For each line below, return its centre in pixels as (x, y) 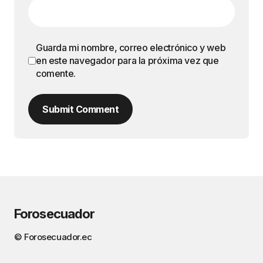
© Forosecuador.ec (53, 237)
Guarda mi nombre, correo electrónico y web (131, 48)
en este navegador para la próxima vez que (127, 61)
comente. (56, 74)
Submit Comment (81, 109)
